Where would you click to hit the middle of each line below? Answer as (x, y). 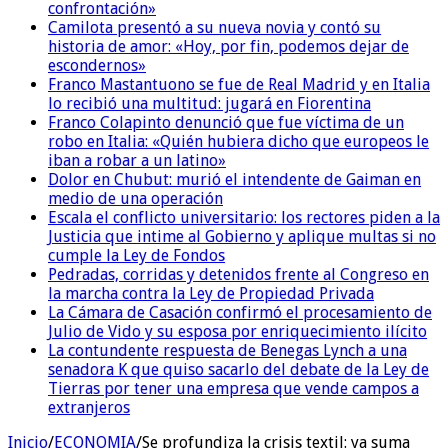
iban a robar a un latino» (137, 160)
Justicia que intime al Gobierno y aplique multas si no (242, 236)
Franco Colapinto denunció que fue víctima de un (226, 122)
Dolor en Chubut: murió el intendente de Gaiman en (234, 179)
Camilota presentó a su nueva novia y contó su (214, 27)
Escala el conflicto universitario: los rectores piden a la (244, 217)
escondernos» (97, 65)
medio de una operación (135, 198)
